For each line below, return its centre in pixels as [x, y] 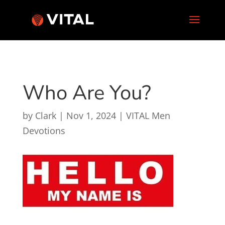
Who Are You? [87, 93]
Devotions [44, 131]
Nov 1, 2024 [91, 116]
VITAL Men [148, 116]
